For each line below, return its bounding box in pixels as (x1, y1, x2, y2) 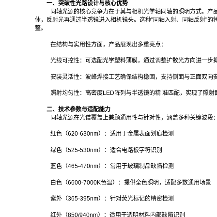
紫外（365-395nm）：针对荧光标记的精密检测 (50, 195, 174, 202)
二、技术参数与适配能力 (46, 106, 110, 113)
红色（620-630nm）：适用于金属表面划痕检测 (50, 130, 174, 138)
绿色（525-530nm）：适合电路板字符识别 (50, 146, 162, 154)
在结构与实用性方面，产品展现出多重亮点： (50, 41, 167, 48)
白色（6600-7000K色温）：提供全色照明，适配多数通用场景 (50, 179, 211, 186)
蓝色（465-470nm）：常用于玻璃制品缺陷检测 (50, 163, 174, 170)
